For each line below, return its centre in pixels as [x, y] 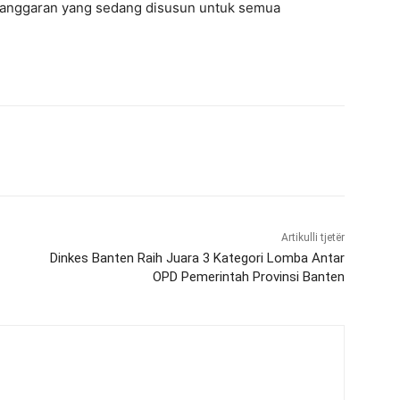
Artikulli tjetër [312, 237]
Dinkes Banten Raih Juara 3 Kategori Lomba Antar [197, 258]
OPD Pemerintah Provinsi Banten [248, 277]
